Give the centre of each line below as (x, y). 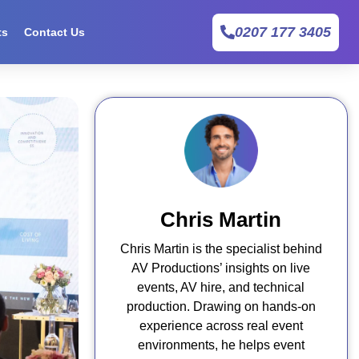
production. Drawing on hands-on (221, 307)
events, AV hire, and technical (221, 287)
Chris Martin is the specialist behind (221, 249)
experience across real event (221, 326)
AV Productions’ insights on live (221, 268)
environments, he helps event (221, 345)
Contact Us (55, 32)
